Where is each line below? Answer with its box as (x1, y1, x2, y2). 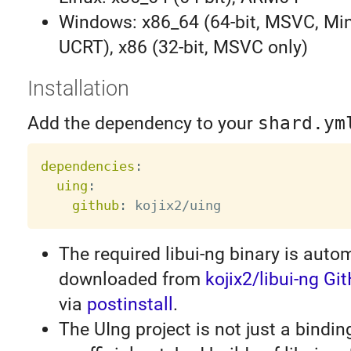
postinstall (86, 294, 173, 316)
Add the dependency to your (27, 112, 258, 134)
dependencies (40, 157, 135, 174)
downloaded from (58, 269, 205, 291)
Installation (27, 76, 129, 102)
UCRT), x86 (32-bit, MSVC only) (58, 36, 308, 58)
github (71, 197, 119, 213)
